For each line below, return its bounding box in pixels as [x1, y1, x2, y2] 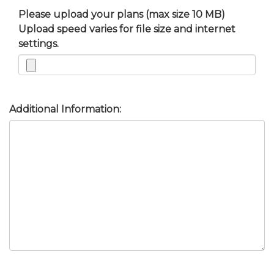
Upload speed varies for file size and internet [18, 23, 235, 35]
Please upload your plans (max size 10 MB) [18, 8, 225, 20]
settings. [18, 37, 59, 50]
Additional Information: [9, 103, 121, 115]
